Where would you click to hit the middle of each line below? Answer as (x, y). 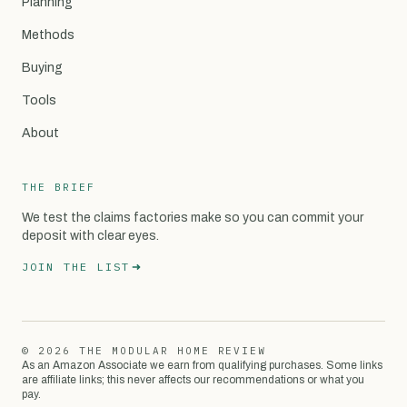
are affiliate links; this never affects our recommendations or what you (193, 379)
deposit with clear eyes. (90, 235)
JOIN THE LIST (76, 266)
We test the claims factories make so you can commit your (193, 217)
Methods (48, 35)
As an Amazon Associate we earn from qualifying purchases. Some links (202, 365)
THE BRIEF (59, 187)
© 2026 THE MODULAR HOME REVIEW (144, 350)
